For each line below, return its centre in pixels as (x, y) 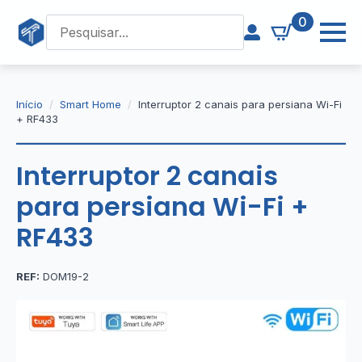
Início (29, 104)
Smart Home (90, 104)
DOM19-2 (64, 276)
